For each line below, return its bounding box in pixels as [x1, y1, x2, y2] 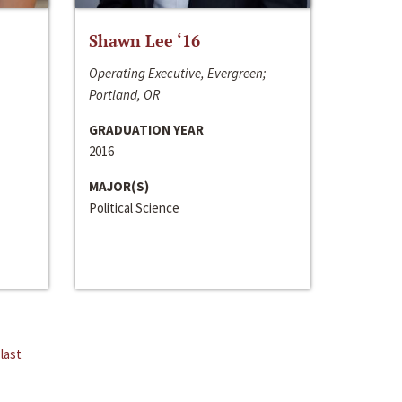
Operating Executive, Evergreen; [88, 64, 267, 82]
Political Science [88, 198, 179, 216]
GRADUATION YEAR [88, 120, 204, 138]
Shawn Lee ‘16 [88, 29, 200, 51]
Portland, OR [88, 85, 160, 103]
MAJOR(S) [88, 177, 149, 195]
